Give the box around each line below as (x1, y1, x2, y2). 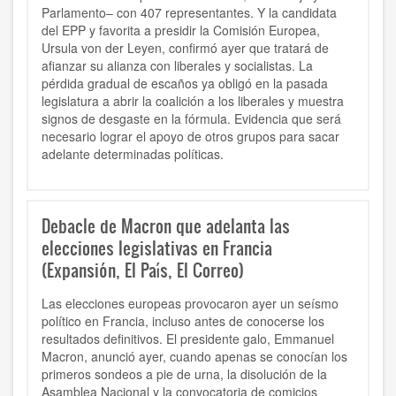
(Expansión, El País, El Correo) (42, 257, 244, 283)
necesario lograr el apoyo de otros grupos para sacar (42, 127, 339, 146)
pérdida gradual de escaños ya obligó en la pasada (42, 74, 328, 93)
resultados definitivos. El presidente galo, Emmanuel (42, 330, 334, 348)
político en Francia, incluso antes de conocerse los (42, 312, 324, 331)
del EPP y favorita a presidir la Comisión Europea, (42, 21, 320, 40)
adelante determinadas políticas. (42, 145, 224, 164)
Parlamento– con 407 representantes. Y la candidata (42, 4, 337, 22)
